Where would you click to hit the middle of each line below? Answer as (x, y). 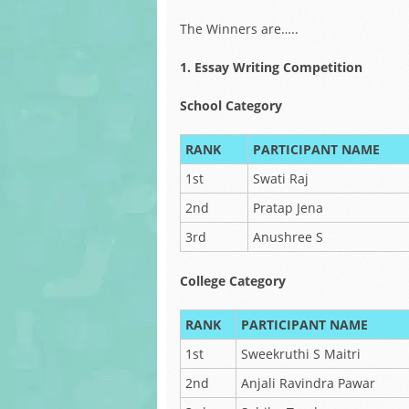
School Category (231, 105)
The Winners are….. (239, 29)
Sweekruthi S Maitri (301, 354)
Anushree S (288, 237)
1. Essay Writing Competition (271, 67)
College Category (233, 281)
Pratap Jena (288, 208)
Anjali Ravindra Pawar (308, 383)
